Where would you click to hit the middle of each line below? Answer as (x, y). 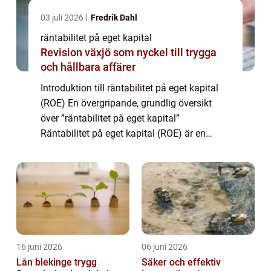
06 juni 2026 (165, 247)
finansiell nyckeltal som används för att (125, 148)
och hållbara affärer (88, 67)
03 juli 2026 (63, 17)
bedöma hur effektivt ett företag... (112, 163)
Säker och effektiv (181, 262)
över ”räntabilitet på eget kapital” (110, 118)
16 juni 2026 (39, 247)
